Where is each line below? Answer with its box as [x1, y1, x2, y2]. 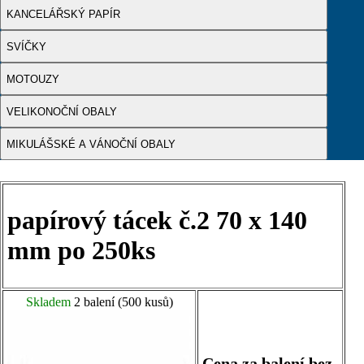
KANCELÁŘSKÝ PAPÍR [6, 7, 120, 20]
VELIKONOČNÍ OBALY [6, 105, 117, 118]
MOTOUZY [6, 72, 59, 85]
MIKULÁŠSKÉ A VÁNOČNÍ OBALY [6, 137, 175, 150]
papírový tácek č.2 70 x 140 [7, 206, 307, 236]
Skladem [25, 295, 71, 309]
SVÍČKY [6, 40, 46, 53]
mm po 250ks [7, 236, 155, 266]
